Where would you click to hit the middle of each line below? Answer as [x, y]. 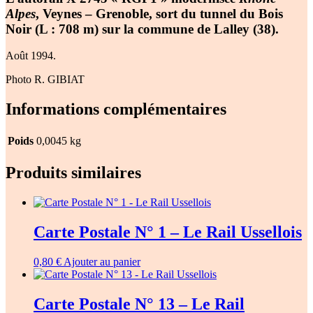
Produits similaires [73, 173]
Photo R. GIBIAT [45, 80]
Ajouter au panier [102, 261]
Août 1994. [31, 56]
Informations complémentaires [116, 109]
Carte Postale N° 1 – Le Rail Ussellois [168, 232]
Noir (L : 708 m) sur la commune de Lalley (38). [142, 29]
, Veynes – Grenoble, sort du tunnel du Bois [159, 13]
